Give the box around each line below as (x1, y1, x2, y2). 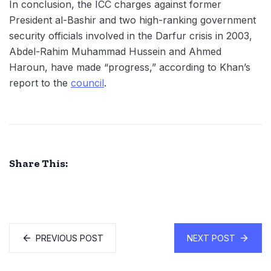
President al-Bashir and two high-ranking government (9, 13, 256, 26)
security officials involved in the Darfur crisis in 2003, (9, 29, 252, 42)
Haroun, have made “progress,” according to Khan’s (9, 60, 250, 73)
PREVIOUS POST (36, 232, 103, 243)
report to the (9, 76, 71, 89)
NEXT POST (187, 232, 235, 243)
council (71, 76, 104, 89)
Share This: (9, 156, 68, 170)
